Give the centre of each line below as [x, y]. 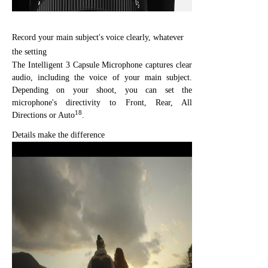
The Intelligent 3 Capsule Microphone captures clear [102, 65]
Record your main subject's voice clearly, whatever [98, 37]
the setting [29, 51]
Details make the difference [58, 135]
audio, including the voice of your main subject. [102, 77]
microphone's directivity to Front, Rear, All [102, 102]
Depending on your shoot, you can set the [102, 90]
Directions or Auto [43, 115]
